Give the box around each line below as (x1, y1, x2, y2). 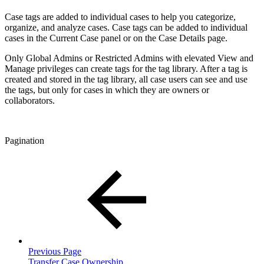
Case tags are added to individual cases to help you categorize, (5, 11, 236, 22)
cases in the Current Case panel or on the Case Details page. (5, 32, 227, 43)
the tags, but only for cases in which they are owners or (5, 84, 209, 95)
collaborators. (5, 95, 55, 105)
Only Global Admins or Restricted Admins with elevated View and (5, 52, 253, 63)
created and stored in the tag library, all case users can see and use (5, 74, 247, 84)
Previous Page (28, 246, 81, 256)
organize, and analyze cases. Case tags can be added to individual (5, 22, 247, 32)
